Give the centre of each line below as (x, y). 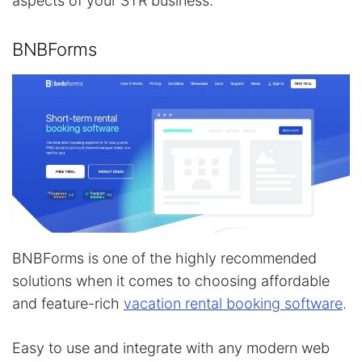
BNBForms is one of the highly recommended (164, 258)
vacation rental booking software (233, 303)
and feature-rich (68, 303)
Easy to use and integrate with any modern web (171, 347)
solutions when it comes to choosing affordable (171, 280)
